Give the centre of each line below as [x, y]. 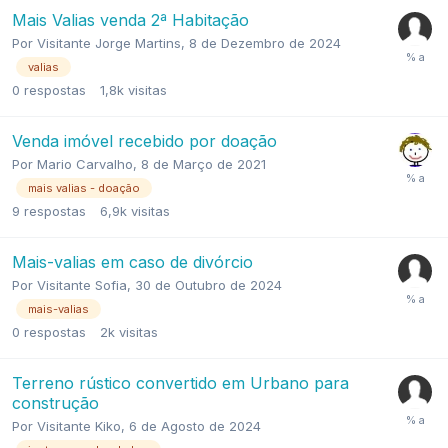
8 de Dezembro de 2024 [265, 42]
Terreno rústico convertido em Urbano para [180, 383]
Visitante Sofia [82, 285]
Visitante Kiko [79, 426]
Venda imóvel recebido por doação [144, 140]
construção [55, 403]
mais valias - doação [84, 187]
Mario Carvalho [85, 163]
